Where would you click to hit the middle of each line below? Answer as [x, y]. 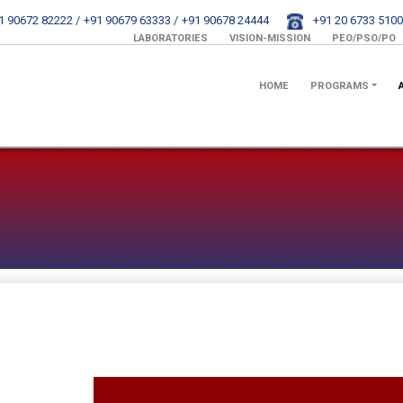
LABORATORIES [170, 38]
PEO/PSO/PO [364, 38]
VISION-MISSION [270, 38]
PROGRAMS [339, 85]
